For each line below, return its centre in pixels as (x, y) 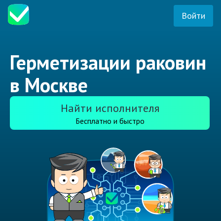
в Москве (49, 85)
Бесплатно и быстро (110, 121)
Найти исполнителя (110, 108)
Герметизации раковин (108, 62)
